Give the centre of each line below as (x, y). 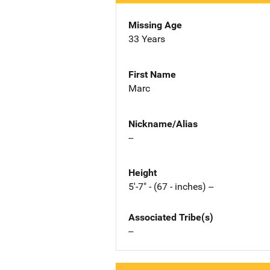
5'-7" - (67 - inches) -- (171, 187)
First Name (152, 74)
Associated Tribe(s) (171, 218)
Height (143, 173)
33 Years (147, 39)
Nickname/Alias (163, 124)
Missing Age (155, 25)
